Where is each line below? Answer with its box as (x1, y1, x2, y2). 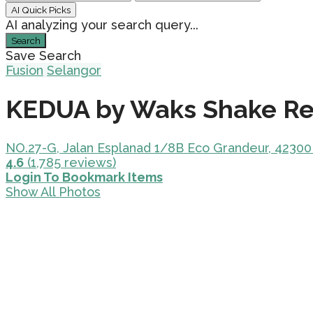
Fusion (6, 63, 43, 78)
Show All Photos (6, 184, 101, 200)
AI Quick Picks (11, 4, 71, 15)
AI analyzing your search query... (6, 17, 198, 32)
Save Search (6, 48, 81, 63)
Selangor (47, 63, 101, 78)
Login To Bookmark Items (6, 170, 163, 185)
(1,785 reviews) (24, 155, 116, 170)
